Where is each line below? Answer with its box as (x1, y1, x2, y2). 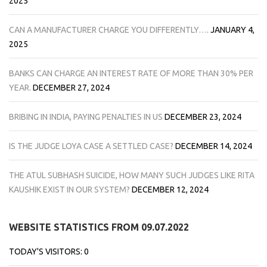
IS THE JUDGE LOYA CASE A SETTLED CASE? (9, 141, 173, 151)
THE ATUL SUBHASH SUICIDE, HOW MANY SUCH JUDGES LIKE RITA (9, 170, 254, 180)
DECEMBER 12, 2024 (132, 184, 209, 194)
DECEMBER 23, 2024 (164, 111, 241, 122)
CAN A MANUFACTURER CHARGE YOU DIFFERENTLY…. (9, 24, 209, 35)
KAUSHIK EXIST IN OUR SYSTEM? (9, 184, 130, 194)
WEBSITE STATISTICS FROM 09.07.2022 (9, 221, 189, 232)
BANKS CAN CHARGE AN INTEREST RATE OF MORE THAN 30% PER (9, 68, 253, 78)
